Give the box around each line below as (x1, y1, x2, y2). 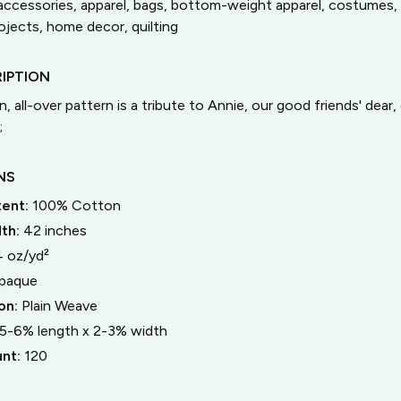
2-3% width (92, 322, 167, 339)
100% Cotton (31, 197, 121, 214)
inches (40, 222, 87, 239)
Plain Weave (21, 297, 98, 314)
